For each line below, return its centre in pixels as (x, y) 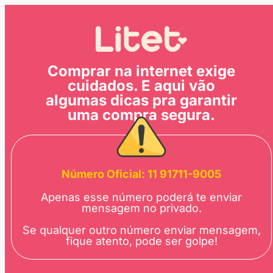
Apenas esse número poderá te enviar (141, 197)
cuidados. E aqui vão (141, 86)
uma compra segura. (141, 115)
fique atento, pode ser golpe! (141, 241)
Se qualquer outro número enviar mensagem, (141, 230)
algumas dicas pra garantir (141, 101)
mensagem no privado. (141, 208)
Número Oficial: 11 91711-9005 (141, 174)
